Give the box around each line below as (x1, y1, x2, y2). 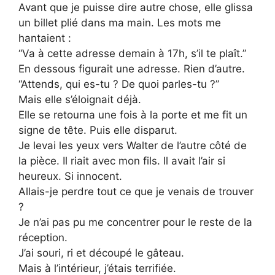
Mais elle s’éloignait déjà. (18, 93, 141, 106)
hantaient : (18, 32, 71, 45)
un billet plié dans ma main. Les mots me (18, 17, 221, 29)
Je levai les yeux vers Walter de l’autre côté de (18, 139, 247, 152)
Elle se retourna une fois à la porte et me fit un (18, 109, 247, 122)
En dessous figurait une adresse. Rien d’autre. (18, 63, 245, 76)
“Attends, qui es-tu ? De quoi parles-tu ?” (18, 78, 219, 91)
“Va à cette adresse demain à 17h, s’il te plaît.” (18, 47, 246, 60)
